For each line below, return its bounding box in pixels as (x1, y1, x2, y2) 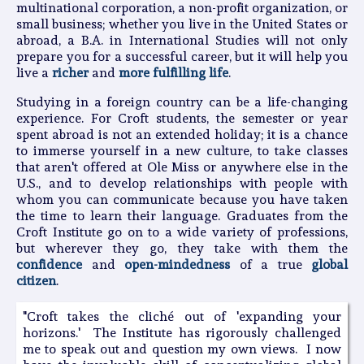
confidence (16, 256, 82, 272)
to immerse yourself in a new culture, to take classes (16, 142, 348, 158)
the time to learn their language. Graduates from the (16, 207, 348, 223)
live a (16, 64, 52, 80)
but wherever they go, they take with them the (16, 240, 348, 256)
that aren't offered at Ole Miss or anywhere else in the (16, 158, 348, 175)
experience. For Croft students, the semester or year (16, 110, 348, 126)
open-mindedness (124, 256, 230, 272)
